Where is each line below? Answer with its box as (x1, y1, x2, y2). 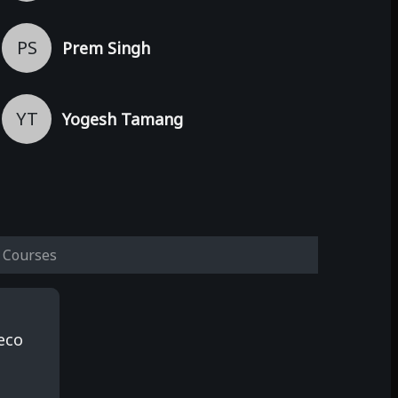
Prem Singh (62, 36, 150, 59)
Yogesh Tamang (62, 107, 183, 130)
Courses (3, 245, 57, 265)
